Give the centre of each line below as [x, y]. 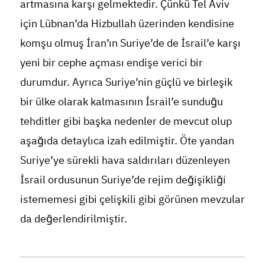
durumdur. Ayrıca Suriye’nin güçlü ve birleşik [126, 82]
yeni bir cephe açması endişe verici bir [111, 62]
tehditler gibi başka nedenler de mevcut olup [126, 121]
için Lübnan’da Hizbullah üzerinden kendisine [127, 23]
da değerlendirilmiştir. [73, 218]
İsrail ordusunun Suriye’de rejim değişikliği [123, 179]
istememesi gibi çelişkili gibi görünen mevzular [132, 199]
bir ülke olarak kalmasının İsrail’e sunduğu [121, 101]
